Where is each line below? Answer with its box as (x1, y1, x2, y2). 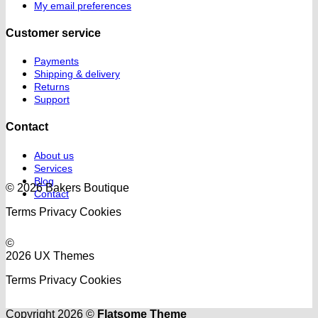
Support (34, 94, 70, 106)
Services (34, 162, 72, 174)
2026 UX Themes (6, 249, 94, 262)
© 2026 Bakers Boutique (6, 181, 129, 194)
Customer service (6, 26, 101, 39)
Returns (34, 81, 70, 93)
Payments (34, 55, 79, 67)
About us (34, 149, 74, 161)
